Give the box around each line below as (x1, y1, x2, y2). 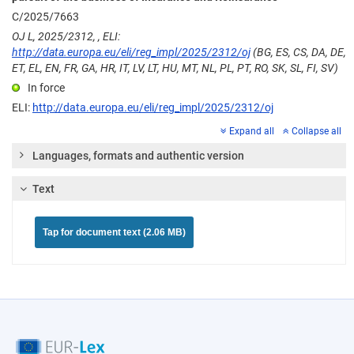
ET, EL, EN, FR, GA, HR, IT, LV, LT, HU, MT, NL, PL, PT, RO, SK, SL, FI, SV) (12, 62, 338, 75)
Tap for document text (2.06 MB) (43, 227, 186, 239)
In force (28, 81, 65, 95)
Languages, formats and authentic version (32, 149, 244, 163)
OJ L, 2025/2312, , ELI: (12, 30, 120, 43)
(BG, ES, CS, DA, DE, (250, 46, 346, 59)
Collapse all (292, 126, 341, 137)
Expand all (229, 126, 274, 137)
